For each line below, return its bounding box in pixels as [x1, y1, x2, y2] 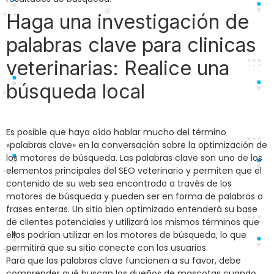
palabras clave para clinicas [6, 33, 256, 57]
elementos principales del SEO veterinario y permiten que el [6, 165, 262, 177]
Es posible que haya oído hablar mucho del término [6, 126, 226, 139]
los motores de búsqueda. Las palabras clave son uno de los [6, 152, 262, 165]
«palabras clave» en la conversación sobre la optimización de [6, 139, 267, 152]
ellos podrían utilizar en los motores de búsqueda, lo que [6, 229, 246, 242]
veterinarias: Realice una [6, 56, 229, 81]
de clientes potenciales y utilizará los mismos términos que [6, 216, 259, 229]
